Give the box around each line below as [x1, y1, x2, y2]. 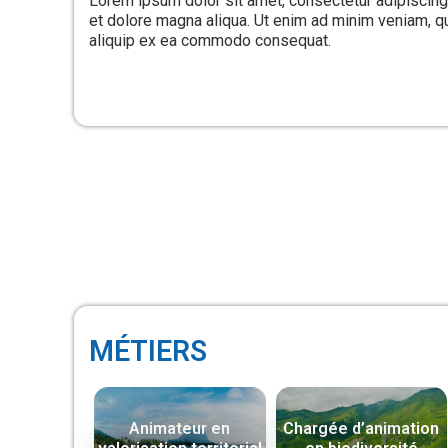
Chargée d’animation [283, 419, 440, 439]
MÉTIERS [89, 333, 207, 368]
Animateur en [129, 419, 231, 439]
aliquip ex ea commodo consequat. [89, 30, 331, 50]
